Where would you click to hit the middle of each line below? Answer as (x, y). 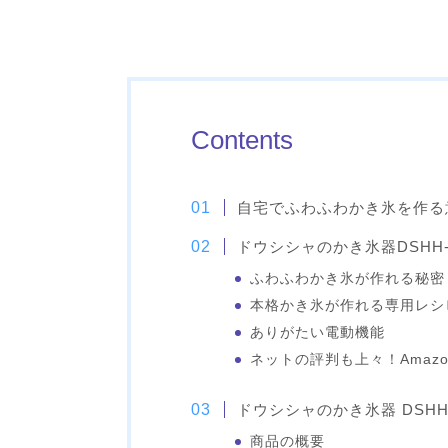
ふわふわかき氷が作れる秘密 (348, 279)
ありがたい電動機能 (318, 333)
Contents (241, 140)
